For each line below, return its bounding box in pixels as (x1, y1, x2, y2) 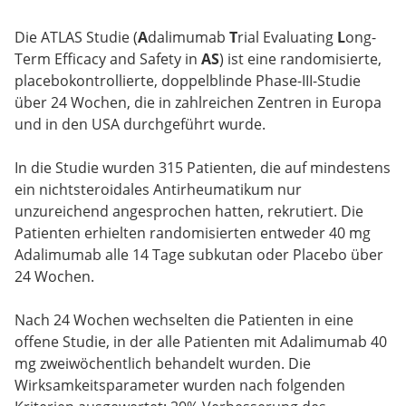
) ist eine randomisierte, (219, 49, 382, 70)
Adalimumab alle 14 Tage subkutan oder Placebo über (14, 245, 383, 266)
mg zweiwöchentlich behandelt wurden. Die (14, 353, 311, 374)
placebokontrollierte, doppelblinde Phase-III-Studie (14, 71, 361, 92)
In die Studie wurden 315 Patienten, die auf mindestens (14, 158, 391, 179)
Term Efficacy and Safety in (14, 49, 201, 70)
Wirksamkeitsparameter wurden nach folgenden (14, 375, 345, 396)
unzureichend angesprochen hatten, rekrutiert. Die (14, 201, 363, 222)
